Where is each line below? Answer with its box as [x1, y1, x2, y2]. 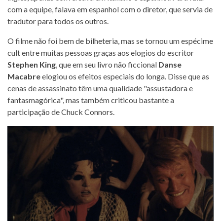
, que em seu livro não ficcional [56, 59, 158, 69]
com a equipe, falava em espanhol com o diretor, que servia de [7, 4, 213, 14]
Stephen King [7, 59, 56, 69]
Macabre [7, 71, 40, 81]
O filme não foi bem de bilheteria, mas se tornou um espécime [7, 36, 213, 45]
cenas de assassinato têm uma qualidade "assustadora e [7, 83, 193, 93]
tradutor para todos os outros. [7, 16, 109, 26]
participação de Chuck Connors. [7, 107, 114, 116]
